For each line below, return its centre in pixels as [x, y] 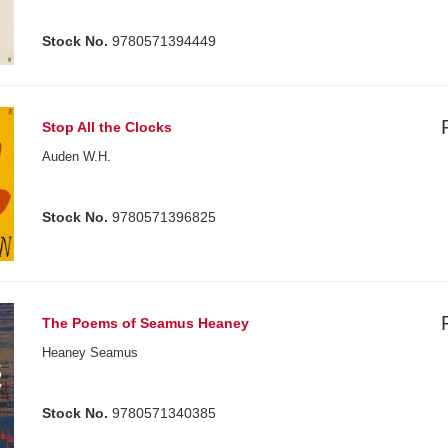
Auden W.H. [77, 157]
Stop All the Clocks [107, 127]
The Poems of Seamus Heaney [146, 322]
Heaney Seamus [90, 352]
